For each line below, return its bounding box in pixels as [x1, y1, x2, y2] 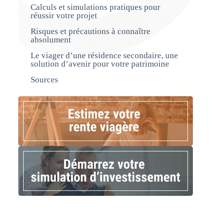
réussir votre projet [30, 10, 97, 20]
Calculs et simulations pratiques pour [30, 2, 160, 12]
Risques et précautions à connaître [30, 26, 150, 36]
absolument [30, 35, 71, 44]
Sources [30, 74, 58, 84]
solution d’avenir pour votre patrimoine [30, 59, 169, 69]
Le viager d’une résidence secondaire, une [30, 50, 178, 60]
